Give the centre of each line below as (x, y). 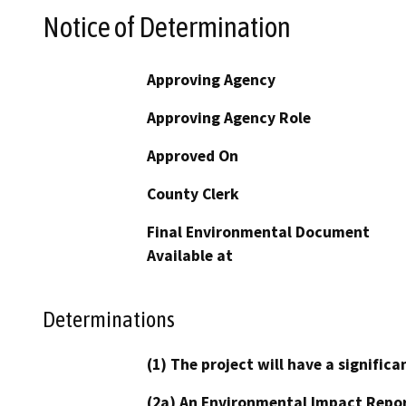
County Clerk (193, 194)
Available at (190, 256)
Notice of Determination (167, 27)
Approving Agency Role (229, 118)
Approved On (193, 156)
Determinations (109, 319)
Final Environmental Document (258, 232)
